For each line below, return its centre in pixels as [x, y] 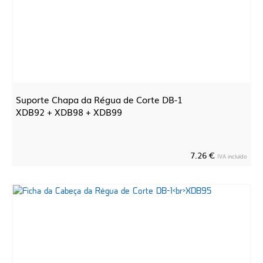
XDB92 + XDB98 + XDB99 [69, 112]
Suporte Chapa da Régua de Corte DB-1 [99, 99]
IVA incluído [232, 156]
